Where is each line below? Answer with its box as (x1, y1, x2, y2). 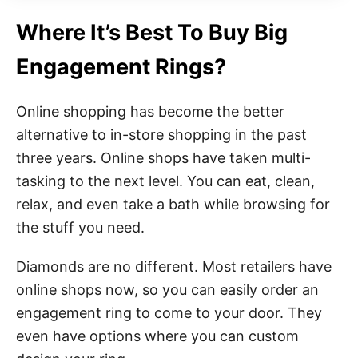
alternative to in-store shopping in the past (16, 125, 307, 143)
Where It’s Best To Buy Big (16, 18, 288, 46)
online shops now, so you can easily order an (16, 280, 319, 298)
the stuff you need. (16, 218, 145, 236)
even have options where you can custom (16, 327, 299, 344)
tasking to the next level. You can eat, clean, (16, 172, 315, 189)
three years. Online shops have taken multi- (16, 149, 311, 166)
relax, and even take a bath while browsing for (16, 195, 330, 213)
